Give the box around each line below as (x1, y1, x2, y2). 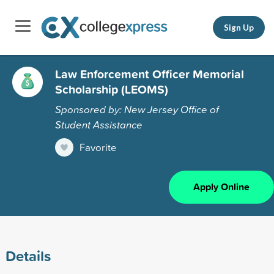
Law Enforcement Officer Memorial (55, 65, 244, 83)
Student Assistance (55, 117, 143, 131)
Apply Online (193, 179, 250, 194)
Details (5, 245, 51, 266)
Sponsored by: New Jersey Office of (55, 102, 219, 116)
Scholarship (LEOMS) (55, 80, 168, 98)
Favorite (80, 139, 117, 154)
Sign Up (224, 22, 254, 32)
